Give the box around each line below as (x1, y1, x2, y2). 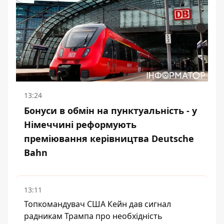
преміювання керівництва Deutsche (24, 132, 194, 145)
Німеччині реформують (24, 118, 136, 131)
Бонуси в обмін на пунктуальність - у (24, 104, 197, 117)
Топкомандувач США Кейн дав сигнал (24, 198, 171, 210)
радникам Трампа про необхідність (24, 210, 162, 222)
